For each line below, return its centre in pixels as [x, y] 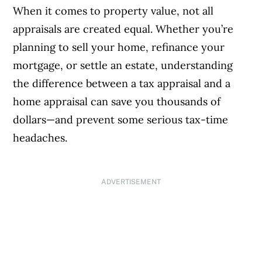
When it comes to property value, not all [113, 11]
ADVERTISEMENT [131, 182]
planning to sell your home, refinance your [119, 47]
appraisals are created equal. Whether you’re [123, 29]
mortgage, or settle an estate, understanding [123, 65]
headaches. [40, 138]
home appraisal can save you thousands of [117, 102]
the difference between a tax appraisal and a [122, 84]
